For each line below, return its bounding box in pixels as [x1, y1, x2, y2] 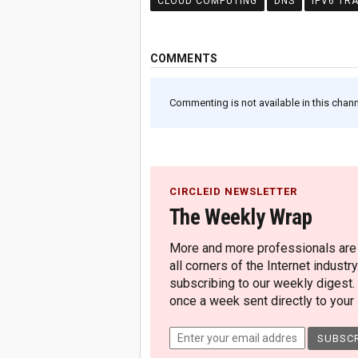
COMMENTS [149, 52, 218, 65]
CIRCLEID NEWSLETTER [169, 185, 297, 197]
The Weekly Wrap [169, 205, 312, 230]
